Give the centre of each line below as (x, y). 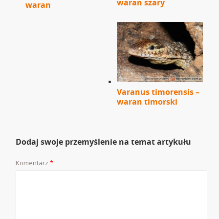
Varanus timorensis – (158, 92)
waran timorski (147, 102)
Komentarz (33, 163)
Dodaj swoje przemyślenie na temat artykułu (104, 142)
